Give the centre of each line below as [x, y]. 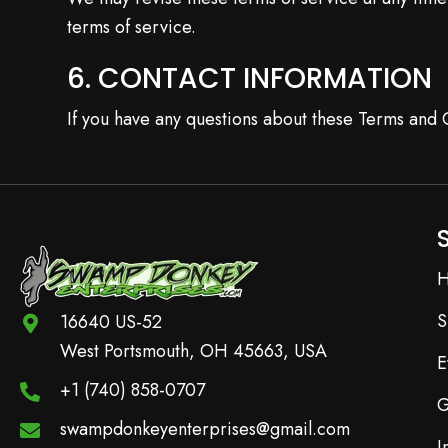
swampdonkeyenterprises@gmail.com [205, 429]
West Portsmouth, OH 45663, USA [193, 351]
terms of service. [132, 27]
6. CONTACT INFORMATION [250, 78]
